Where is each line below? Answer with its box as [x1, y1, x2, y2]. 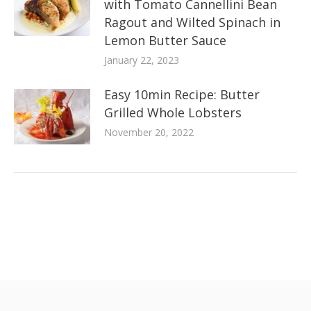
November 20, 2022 [104, 126, 194, 139]
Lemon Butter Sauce [104, 32, 226, 49]
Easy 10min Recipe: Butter [104, 86, 260, 103]
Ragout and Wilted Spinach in [104, 14, 280, 31]
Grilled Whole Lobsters [104, 104, 242, 121]
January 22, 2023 [104, 53, 179, 67]
